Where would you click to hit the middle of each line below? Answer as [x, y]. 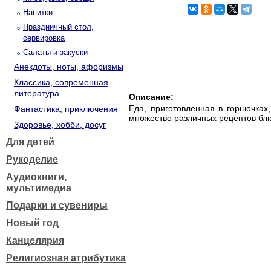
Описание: [151, 97]
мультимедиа [39, 188]
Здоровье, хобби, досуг [60, 125]
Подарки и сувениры [57, 205]
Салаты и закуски [55, 52]
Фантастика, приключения [66, 109]
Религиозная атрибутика [66, 258]
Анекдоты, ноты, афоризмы [69, 67]
